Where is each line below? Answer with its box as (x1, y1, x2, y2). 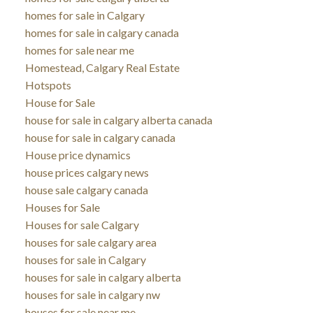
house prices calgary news (24, 165, 149, 179)
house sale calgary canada (24, 182, 148, 196)
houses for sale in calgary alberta (24, 270, 181, 284)
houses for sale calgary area (24, 235, 156, 249)
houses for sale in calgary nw (24, 287, 160, 301)
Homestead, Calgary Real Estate (24, 60, 180, 74)
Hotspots (24, 78, 71, 92)
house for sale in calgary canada (24, 130, 175, 144)
